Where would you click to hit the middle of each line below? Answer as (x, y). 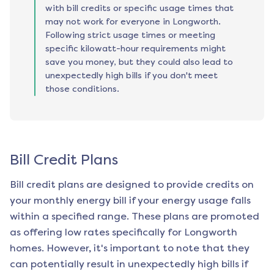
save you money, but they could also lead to (139, 62)
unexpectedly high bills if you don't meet (131, 76)
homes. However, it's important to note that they (130, 248)
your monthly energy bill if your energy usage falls (130, 201)
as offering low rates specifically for (97, 232)
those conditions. (82, 89)
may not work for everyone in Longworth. (133, 22)
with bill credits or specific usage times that (139, 9)
